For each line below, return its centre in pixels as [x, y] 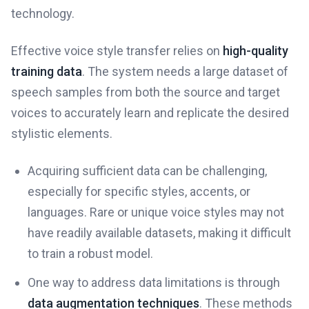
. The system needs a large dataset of [185, 71]
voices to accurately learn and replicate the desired [150, 113]
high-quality [256, 51]
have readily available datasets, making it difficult [159, 233]
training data [47, 71]
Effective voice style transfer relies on [117, 51]
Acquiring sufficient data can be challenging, [147, 171]
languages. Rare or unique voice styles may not [156, 212]
